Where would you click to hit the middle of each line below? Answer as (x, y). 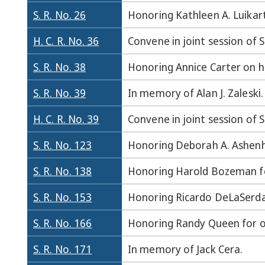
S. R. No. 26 (60, 15)
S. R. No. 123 (63, 145)
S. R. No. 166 (63, 223)
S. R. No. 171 (63, 249)
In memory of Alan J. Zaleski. (195, 93)
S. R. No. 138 (63, 171)
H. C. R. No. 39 (66, 119)
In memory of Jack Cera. (185, 249)
